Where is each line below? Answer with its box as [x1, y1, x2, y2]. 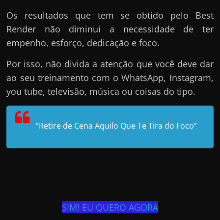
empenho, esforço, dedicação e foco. [6, 36, 160, 49]
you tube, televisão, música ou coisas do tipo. [6, 85, 196, 97]
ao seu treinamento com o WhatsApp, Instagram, [6, 71, 214, 83]
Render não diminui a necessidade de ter [6, 23, 214, 35]
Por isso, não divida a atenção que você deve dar [6, 57, 214, 70]
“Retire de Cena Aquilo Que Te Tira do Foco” [36, 120, 197, 131]
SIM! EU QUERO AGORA [61, 201, 158, 213]
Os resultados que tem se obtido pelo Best [6, 9, 214, 21]
